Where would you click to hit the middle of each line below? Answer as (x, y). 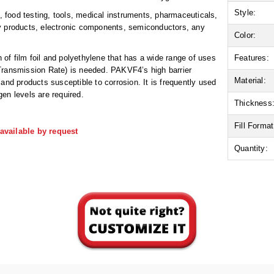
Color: (245, 35)
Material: (250, 81)
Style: (245, 13)
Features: (252, 58)
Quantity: (251, 149)
